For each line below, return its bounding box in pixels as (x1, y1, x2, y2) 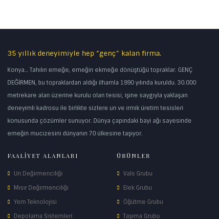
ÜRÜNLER (117, 152, 151, 160)
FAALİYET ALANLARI (7, 152, 78, 160)
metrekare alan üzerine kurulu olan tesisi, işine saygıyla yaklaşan (7, 91, 188, 100)
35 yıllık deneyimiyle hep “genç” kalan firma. (7, 49, 161, 58)
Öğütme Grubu (123, 198, 163, 206)
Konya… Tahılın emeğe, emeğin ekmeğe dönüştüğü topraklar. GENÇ (7, 66, 193, 74)
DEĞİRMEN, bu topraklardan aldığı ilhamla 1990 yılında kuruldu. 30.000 (7, 79, 196, 87)
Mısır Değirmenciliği (14, 184, 68, 192)
